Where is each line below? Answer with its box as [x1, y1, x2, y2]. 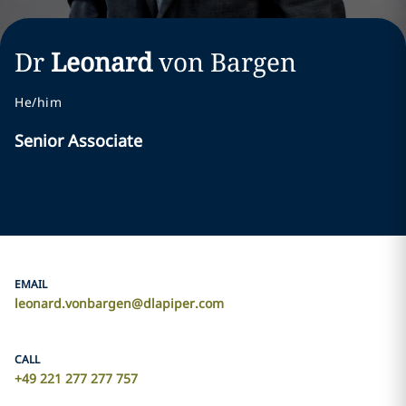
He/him [14, 93, 62, 111]
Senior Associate [14, 130, 142, 151]
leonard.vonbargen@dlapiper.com [14, 295, 224, 312]
